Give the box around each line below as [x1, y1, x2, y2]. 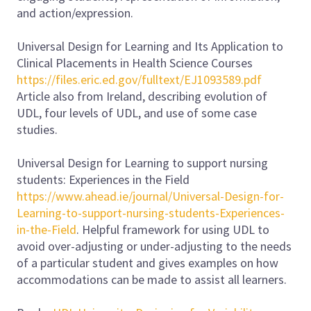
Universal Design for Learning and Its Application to [17, 37, 283, 54]
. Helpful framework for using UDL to [76, 221, 269, 237]
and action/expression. [17, 4, 133, 21]
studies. [17, 121, 58, 137]
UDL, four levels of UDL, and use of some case [17, 104, 257, 121]
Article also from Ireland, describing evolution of [17, 87, 267, 104]
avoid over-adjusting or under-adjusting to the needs [17, 237, 292, 254]
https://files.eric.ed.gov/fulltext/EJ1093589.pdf [17, 71, 262, 87]
